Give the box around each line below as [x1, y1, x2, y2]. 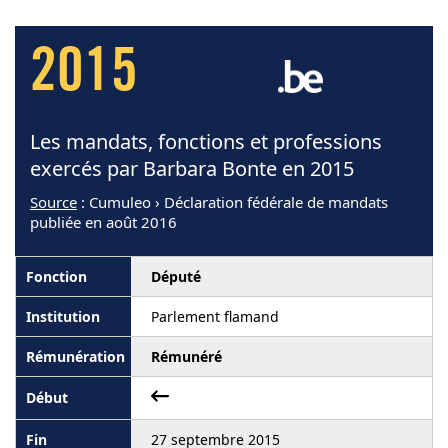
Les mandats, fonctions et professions [30, 127, 382, 155]
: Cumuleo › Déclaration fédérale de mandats [77, 191, 388, 212]
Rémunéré [151, 346, 222, 366]
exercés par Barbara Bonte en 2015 [30, 154, 354, 182]
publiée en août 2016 [30, 211, 177, 232]
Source [30, 191, 77, 212]
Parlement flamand [151, 306, 279, 326]
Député [151, 266, 201, 286]
